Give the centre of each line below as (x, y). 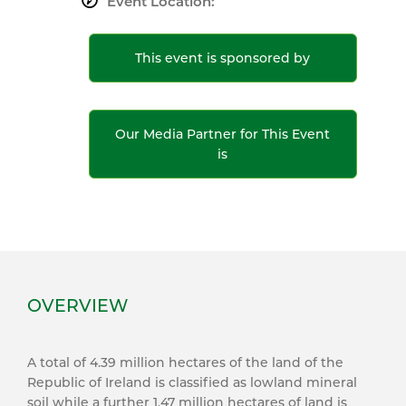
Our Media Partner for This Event (223, 134)
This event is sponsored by (223, 58)
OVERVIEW (77, 306)
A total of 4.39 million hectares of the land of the (185, 362)
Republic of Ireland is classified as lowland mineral (192, 382)
